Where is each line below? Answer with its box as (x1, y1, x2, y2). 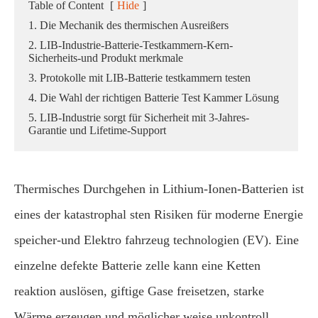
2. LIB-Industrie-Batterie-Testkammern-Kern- (28, 39, 233, 51)
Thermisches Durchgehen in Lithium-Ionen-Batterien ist (14, 182, 304, 196)
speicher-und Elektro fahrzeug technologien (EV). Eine (14, 233, 299, 247)
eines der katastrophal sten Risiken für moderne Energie (14, 207, 303, 221)
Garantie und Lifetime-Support (28, 124, 166, 136)
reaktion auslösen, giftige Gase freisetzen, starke (14, 284, 264, 298)
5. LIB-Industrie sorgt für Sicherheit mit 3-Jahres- (28, 111, 249, 124)
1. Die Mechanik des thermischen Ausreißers (28, 19, 229, 31)
